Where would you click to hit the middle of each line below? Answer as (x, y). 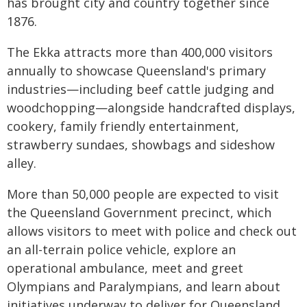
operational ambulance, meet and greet (125, 268)
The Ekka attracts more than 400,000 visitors (140, 52)
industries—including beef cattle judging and (140, 89)
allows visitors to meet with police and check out (152, 231)
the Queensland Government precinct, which (139, 212)
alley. (22, 163)
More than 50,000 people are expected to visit (143, 194)
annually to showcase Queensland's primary (136, 71)
